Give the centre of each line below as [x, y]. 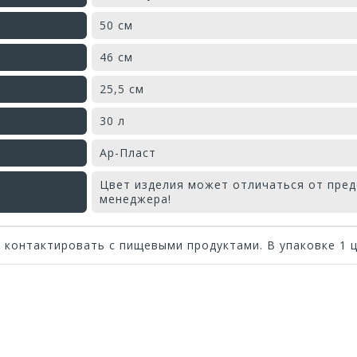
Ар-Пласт [128, 152]
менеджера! [135, 198]
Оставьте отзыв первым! [178, 303]
